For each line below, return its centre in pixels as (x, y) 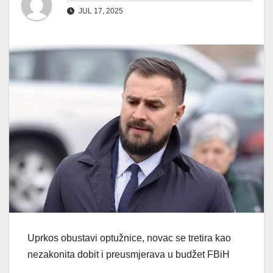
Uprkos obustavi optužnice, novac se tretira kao (129, 238)
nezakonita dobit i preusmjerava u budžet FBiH (129, 254)
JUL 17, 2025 (100, 11)
